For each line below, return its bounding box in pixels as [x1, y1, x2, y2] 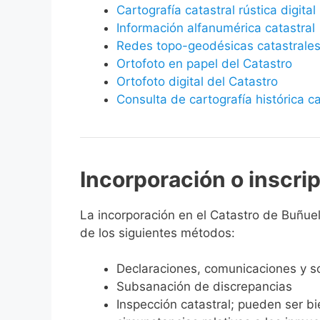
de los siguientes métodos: [80, 225, 235, 240]
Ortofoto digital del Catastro [116, 74, 281, 89]
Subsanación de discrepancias [116, 279, 292, 294]
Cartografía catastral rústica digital [116, 2, 316, 17]
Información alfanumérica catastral [116, 20, 315, 35]
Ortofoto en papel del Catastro [116, 56, 292, 71]
